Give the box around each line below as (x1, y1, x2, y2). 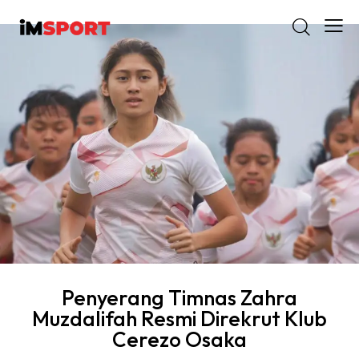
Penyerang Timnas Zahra (62, 284, 297, 311)
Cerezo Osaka (112, 326, 247, 353)
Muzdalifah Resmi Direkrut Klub (32, 305, 327, 332)
